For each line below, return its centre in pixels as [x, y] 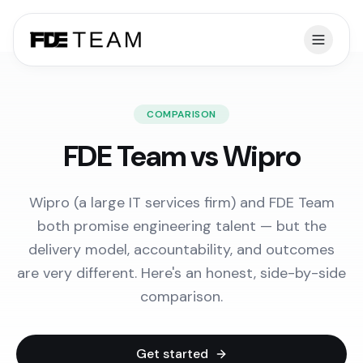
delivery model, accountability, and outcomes [181, 250]
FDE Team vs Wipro [181, 156]
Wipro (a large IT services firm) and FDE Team [181, 203]
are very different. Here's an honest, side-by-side [181, 273]
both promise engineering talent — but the [181, 226]
